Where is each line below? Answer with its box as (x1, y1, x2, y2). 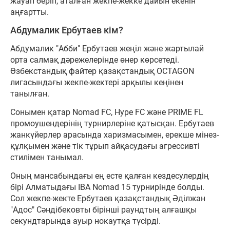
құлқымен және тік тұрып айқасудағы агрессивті (10, 141, 200, 151)
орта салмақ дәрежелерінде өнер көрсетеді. (10, 55, 179, 65)
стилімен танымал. (10, 152, 84, 163)
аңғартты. (10, 7, 49, 17)
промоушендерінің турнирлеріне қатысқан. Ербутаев (10, 119, 214, 129)
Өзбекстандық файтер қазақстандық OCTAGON (10, 66, 194, 76)
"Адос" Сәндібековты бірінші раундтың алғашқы (10, 205, 197, 215)
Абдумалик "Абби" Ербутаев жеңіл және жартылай (10, 44, 204, 54)
